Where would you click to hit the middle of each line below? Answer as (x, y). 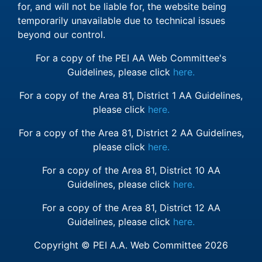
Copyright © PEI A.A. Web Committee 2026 (131, 245)
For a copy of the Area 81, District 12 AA (131, 208)
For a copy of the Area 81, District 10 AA (131, 170)
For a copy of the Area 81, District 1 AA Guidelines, (131, 95)
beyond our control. (61, 35)
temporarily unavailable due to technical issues (121, 20)
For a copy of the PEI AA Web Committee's (131, 58)
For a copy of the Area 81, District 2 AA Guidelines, (131, 133)
